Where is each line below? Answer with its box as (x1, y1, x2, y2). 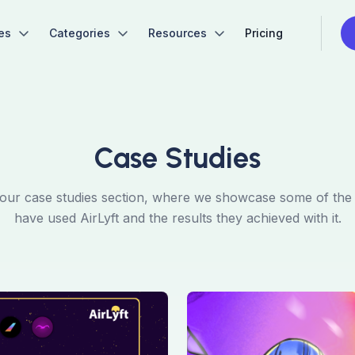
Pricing (245, 26, 283, 40)
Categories (49, 26, 110, 40)
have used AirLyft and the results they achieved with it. (13, 210, 342, 226)
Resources (148, 26, 207, 40)
